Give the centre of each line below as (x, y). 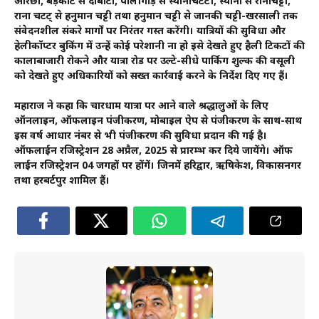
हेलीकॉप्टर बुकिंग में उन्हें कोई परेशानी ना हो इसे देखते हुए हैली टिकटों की (159, 47)
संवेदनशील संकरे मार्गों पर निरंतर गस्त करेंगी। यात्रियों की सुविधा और (150, 32)
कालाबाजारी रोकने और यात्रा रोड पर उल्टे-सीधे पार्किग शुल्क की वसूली (155, 62)
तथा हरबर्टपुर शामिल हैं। (62, 182)
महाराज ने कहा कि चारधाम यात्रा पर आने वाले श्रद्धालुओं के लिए (141, 107)
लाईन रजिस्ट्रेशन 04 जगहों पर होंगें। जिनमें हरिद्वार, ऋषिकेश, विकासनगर (158, 167)
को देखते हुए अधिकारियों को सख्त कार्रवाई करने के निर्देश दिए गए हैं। (151, 77)
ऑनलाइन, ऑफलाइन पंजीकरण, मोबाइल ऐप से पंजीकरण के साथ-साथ (158, 122)
